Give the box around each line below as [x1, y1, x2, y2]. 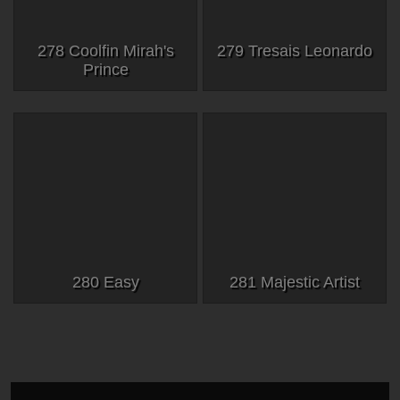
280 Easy [71, 272, 139, 291]
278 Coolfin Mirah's [37, 42, 174, 61]
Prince [82, 61, 129, 79]
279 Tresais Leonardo [217, 42, 372, 61]
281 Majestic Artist [229, 272, 360, 291]
